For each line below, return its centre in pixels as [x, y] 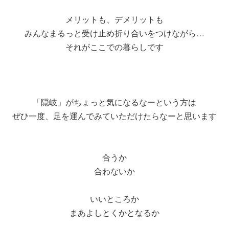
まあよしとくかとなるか [114, 213]
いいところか [114, 199]
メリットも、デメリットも [114, 19]
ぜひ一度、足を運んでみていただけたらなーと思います [114, 116]
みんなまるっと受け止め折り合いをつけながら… [114, 33]
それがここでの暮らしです [114, 47]
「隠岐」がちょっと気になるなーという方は [114, 102]
